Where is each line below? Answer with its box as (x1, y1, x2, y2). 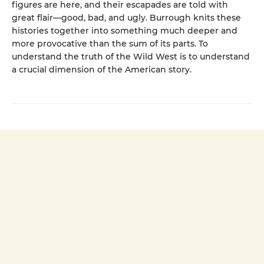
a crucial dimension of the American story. (12, 64, 192, 75)
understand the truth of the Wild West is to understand (12, 51, 250, 62)
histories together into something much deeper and (12, 25, 237, 37)
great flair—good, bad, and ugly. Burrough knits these (12, 12, 241, 24)
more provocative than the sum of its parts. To (12, 38, 208, 49)
